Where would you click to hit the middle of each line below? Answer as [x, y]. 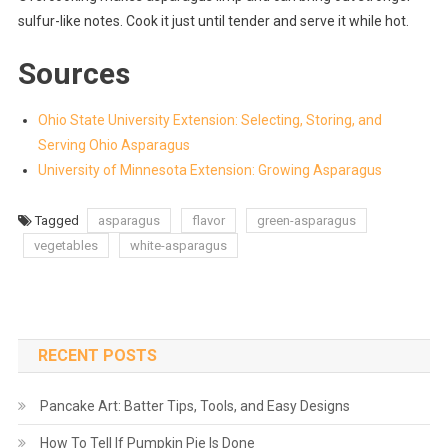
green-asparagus [306, 220]
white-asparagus [178, 245]
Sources [73, 73]
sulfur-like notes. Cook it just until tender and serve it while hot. [213, 20]
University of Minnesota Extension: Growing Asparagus [209, 169]
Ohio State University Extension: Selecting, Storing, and [209, 119]
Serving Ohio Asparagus [113, 144]
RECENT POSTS [97, 355]
